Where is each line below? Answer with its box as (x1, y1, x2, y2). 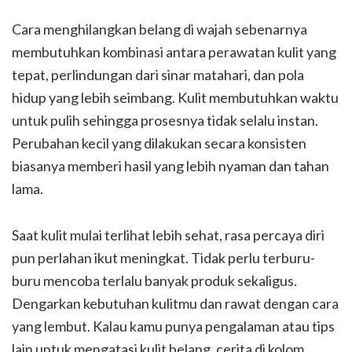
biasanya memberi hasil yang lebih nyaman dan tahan (12, 157, 329, 174)
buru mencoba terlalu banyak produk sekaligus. (12, 272, 297, 289)
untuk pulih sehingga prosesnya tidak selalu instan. (12, 112, 318, 129)
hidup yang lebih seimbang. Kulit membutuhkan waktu (12, 89, 339, 106)
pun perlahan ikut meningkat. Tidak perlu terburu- (12, 249, 315, 266)
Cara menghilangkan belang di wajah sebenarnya (12, 20, 307, 38)
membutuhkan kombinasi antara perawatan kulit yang (12, 43, 336, 60)
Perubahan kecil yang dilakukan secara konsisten (12, 134, 306, 152)
